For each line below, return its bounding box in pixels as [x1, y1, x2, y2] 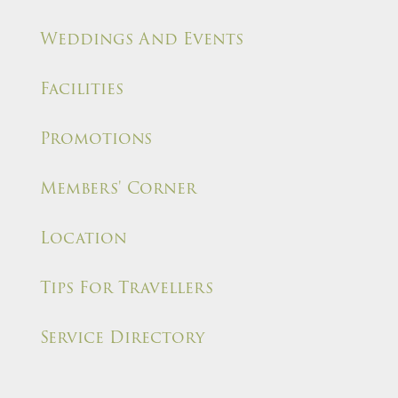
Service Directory [40, 324, 204, 351]
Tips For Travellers [40, 275, 213, 301]
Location [40, 225, 127, 251]
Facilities [40, 76, 123, 102]
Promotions [40, 125, 152, 152]
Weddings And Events [40, 26, 243, 52]
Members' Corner [40, 175, 196, 202]
